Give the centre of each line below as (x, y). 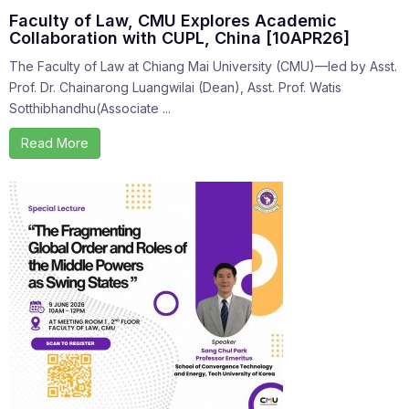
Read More (55, 143)
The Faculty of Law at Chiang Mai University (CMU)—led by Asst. (203, 67)
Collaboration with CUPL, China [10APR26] (179, 38)
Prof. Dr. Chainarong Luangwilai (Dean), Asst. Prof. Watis (175, 88)
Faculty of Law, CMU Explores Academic (173, 21)
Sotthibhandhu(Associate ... (90, 109)
